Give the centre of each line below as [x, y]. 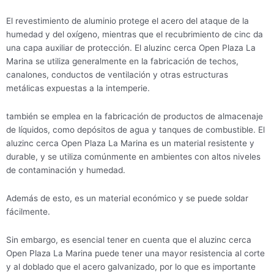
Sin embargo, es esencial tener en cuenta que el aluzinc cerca [129, 240]
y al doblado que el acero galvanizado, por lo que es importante [131, 267]
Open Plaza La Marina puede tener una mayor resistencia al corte [135, 254]
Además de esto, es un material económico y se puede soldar [127, 198]
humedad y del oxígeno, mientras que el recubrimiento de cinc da [135, 35]
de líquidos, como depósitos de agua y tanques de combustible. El [135, 130]
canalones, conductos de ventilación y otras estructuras [117, 75]
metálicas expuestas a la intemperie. [78, 88]
